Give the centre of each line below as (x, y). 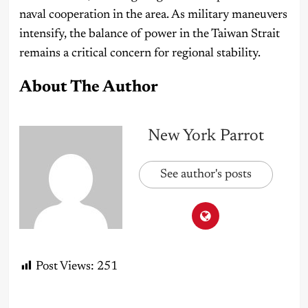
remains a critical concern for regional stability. (140, 53)
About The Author (88, 87)
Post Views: (65, 266)
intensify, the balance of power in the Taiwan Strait (149, 34)
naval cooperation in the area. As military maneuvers (153, 15)
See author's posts (206, 174)
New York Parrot (206, 136)
